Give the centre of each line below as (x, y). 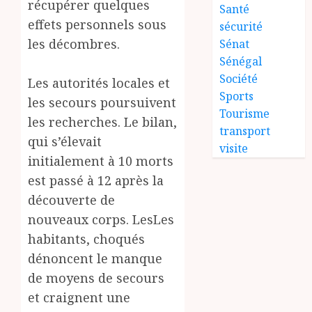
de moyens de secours (96, 278)
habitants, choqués (86, 239)
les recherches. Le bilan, (102, 122)
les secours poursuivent (102, 102)
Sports (237, 96)
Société (239, 79)
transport (245, 131)
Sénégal (241, 61)
